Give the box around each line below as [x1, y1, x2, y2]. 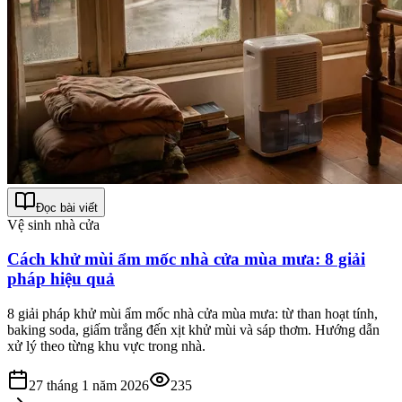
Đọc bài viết [36, 200, 98, 214]
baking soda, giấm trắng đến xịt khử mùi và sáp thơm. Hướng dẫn [7, 322, 380, 338]
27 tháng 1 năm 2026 [29, 378, 149, 394]
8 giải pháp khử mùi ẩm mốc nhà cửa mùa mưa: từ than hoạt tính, [7, 306, 378, 322]
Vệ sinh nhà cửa [7, 216, 100, 232]
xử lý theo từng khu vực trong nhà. [7, 338, 205, 354]
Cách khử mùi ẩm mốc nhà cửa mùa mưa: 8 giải [7, 249, 365, 269]
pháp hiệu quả [7, 269, 115, 289]
